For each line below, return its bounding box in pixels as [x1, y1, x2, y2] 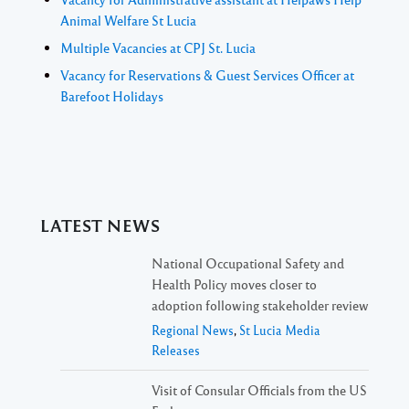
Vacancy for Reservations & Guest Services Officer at [60, 67, 354, 84]
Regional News [152, 321, 234, 338]
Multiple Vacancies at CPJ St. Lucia [60, 39, 256, 57]
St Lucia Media [239, 321, 320, 338]
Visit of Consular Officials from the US [152, 381, 367, 398]
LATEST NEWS [40, 213, 161, 236]
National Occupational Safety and [152, 254, 344, 271]
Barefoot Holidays [60, 88, 163, 105]
